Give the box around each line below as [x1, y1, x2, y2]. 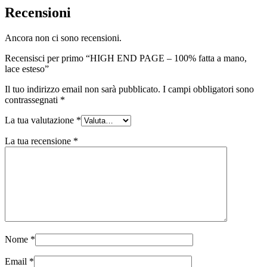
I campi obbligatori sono [163, 84, 254, 95]
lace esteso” [5, 64, 49, 74]
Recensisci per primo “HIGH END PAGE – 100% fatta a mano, [5, 53, 247, 64]
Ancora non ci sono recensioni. [5, 33, 122, 44]
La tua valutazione [5, 115, 76, 126]
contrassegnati [5, 95, 60, 105]
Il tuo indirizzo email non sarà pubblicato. [5, 84, 160, 95]
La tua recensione [5, 136, 73, 147]
